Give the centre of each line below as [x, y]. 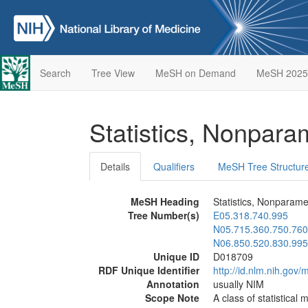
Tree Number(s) [164, 215]
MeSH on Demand [195, 73]
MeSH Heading [165, 201]
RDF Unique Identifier [149, 270]
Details [115, 166]
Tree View [113, 73]
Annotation [173, 284]
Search [55, 73]
